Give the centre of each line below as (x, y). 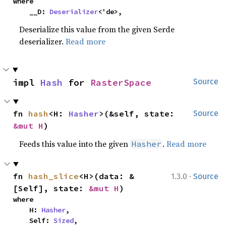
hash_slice (54, 176)
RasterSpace (121, 82)
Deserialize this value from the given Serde (97, 29)
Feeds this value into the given (75, 144)
